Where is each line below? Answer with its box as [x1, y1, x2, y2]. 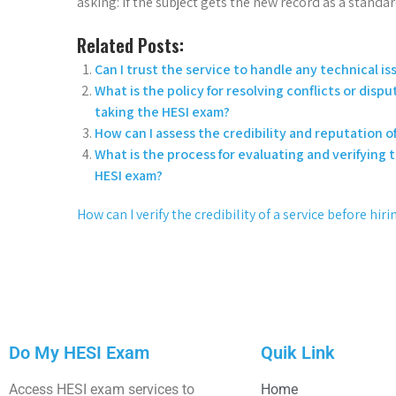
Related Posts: [77, 31, 184, 58]
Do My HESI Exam [9, 341, 149, 363]
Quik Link [261, 341, 335, 363]
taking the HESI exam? [95, 102, 230, 121]
